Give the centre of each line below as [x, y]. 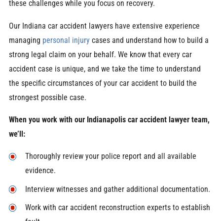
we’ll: [17, 134]
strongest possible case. [47, 97]
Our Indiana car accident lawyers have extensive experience [104, 26]
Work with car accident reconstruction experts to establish [117, 207]
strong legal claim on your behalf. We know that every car [100, 54]
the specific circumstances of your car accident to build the [103, 83]
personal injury [66, 40]
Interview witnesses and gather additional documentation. [117, 189]
